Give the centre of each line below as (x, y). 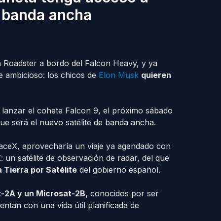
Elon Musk (118, 75)
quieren (156, 75)
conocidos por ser (123, 193)
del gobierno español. (118, 170)
